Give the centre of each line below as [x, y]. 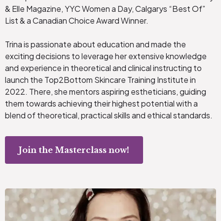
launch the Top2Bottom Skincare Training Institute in [100, 80]
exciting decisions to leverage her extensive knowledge [106, 56]
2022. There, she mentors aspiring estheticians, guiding [106, 92]
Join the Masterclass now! [74, 150]
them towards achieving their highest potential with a [101, 104]
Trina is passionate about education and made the [95, 44]
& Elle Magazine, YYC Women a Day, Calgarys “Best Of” [105, 9]
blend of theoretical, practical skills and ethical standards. [109, 115]
